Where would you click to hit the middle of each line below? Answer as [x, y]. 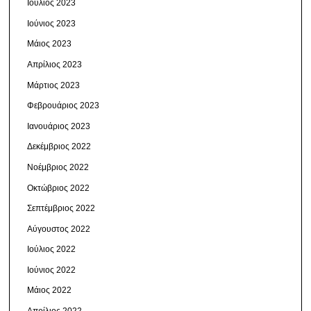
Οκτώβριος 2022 [59, 188]
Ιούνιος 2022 [52, 270]
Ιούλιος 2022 [52, 250]
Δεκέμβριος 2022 [59, 147]
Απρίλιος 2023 [55, 64]
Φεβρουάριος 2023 [64, 106]
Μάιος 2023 [50, 44]
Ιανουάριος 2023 [59, 126]
